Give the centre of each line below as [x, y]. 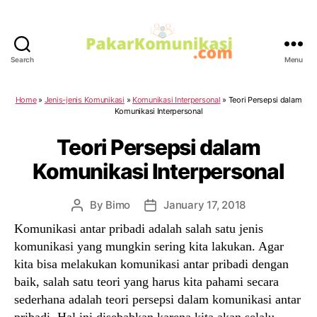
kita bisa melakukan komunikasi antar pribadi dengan [151, 264]
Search [22, 59]
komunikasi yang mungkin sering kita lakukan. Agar [149, 246]
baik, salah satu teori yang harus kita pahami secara [146, 281]
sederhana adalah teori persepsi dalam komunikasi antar [157, 299]
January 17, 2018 [205, 204]
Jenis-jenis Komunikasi [84, 99]
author [93, 221]
